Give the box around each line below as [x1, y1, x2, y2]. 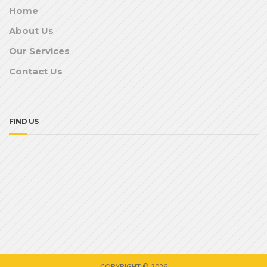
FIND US [9, 117, 39, 126]
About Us [9, 25, 54, 37]
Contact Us [9, 66, 63, 77]
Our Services [9, 45, 70, 57]
